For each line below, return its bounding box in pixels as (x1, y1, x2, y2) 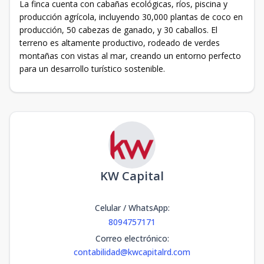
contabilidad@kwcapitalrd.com (74, 246, 190, 258)
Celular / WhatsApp (94, 202, 168, 213)
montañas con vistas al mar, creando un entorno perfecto (19, 50, 241, 61)
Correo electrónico (95, 233, 167, 244)
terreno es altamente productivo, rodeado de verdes (19, 37, 220, 48)
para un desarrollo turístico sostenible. (19, 63, 167, 74)
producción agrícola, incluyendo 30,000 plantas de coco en (19, 11, 243, 22)
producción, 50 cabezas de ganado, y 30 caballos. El (19, 24, 217, 35)
